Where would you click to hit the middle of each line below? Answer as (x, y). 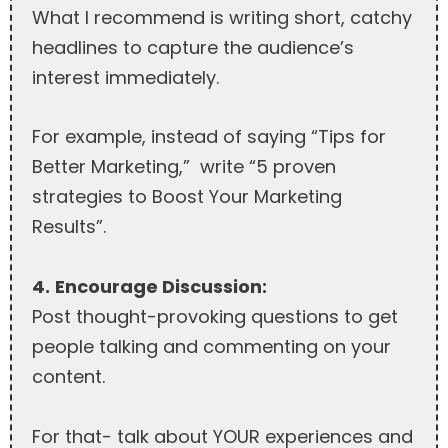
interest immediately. (125, 77)
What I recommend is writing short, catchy (222, 17)
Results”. (69, 227)
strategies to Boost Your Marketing (187, 197)
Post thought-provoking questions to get (215, 317)
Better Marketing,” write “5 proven (184, 167)
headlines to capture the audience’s (193, 47)
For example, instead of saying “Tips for (209, 137)
